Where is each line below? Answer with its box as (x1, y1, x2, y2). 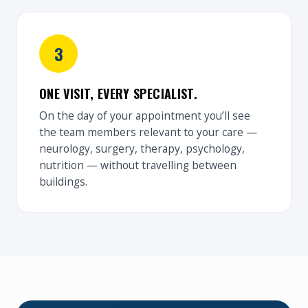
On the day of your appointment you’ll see (39, 108, 250, 123)
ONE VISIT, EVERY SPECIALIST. (39, 85, 198, 102)
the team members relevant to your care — (39, 124, 257, 140)
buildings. (39, 174, 87, 189)
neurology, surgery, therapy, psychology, (39, 141, 245, 156)
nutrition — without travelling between (39, 157, 236, 173)
